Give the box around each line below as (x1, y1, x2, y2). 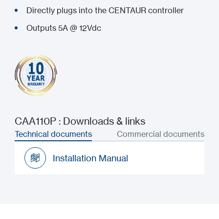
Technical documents (15, 129, 92, 139)
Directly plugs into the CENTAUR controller (26, 5, 184, 15)
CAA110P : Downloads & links (15, 115, 145, 127)
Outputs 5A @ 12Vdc (26, 23, 101, 33)
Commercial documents (117, 129, 204, 139)
